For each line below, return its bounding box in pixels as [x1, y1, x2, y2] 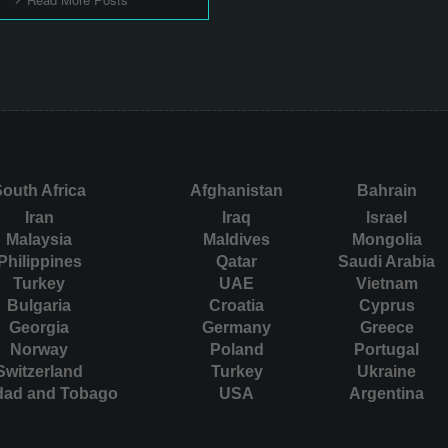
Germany [202, 318, 271, 336]
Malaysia [6, 230, 72, 248]
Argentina [349, 384, 424, 402]
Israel [366, 208, 407, 226]
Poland [209, 340, 264, 358]
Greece [359, 318, 414, 336]
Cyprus [358, 296, 415, 314]
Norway [10, 340, 68, 358]
